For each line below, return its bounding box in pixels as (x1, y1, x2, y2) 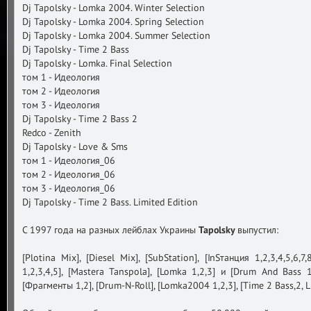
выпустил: (237, 224, 278, 236)
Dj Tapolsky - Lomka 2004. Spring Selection (22, 15, 204, 28)
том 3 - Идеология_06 (22, 182, 115, 194)
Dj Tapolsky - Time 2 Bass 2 (22, 112, 137, 125)
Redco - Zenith (22, 126, 81, 139)
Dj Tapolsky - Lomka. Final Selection (22, 57, 172, 69)
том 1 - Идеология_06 (22, 154, 115, 167)
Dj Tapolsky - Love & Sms (22, 140, 128, 153)
